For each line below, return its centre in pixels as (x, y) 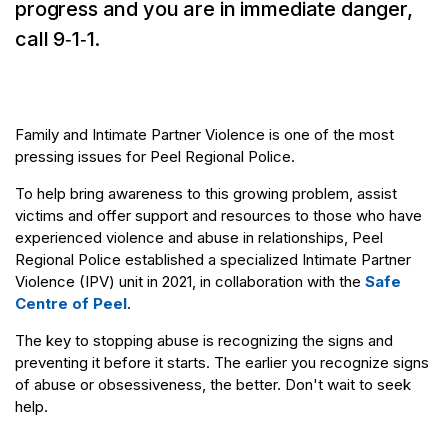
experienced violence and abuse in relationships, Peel (199, 238)
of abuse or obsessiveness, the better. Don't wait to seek (213, 385)
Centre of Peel (71, 304)
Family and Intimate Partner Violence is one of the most (204, 135)
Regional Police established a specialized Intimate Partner (213, 260)
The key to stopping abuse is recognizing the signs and (204, 341)
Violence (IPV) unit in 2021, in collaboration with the (190, 282)
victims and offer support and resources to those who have (218, 216)
